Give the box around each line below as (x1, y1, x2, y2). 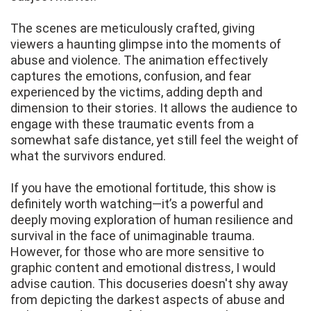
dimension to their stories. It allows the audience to (10, 101, 297, 116)
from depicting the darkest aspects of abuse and (10, 292, 285, 308)
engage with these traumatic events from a (10, 117, 254, 132)
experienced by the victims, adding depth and (10, 85, 262, 100)
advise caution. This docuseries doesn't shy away (10, 276, 288, 292)
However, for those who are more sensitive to (10, 244, 264, 260)
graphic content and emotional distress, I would (10, 260, 276, 276)
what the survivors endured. (10, 149, 166, 164)
